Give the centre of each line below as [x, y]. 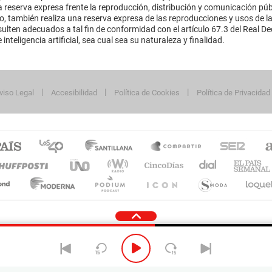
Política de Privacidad [233, 93]
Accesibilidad [74, 93]
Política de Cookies [147, 93]
